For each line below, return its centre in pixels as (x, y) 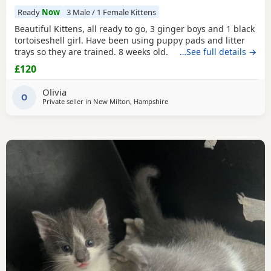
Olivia (54, 92)
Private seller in (68, 101)
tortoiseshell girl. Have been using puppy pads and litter (130, 40)
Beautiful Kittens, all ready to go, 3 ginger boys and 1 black (135, 28)
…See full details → (218, 51)
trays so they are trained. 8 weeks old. (91, 51)
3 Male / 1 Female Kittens (111, 12)
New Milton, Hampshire (131, 101)
